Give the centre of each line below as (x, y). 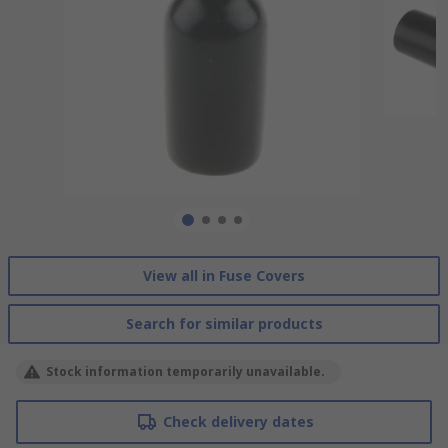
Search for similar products (224, 323)
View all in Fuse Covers (224, 275)
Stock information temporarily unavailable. (185, 371)
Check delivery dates (238, 421)
